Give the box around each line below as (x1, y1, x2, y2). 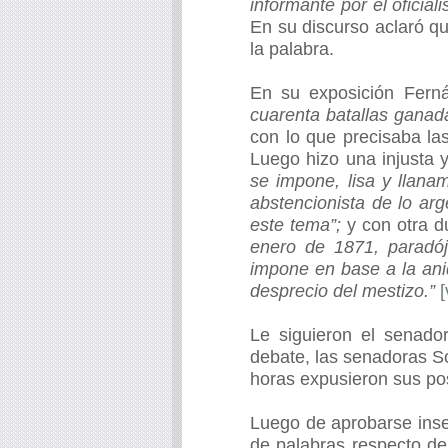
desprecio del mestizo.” (250, 281, 435, 302)
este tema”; (250, 215, 341, 236)
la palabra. (250, 39, 334, 60)
